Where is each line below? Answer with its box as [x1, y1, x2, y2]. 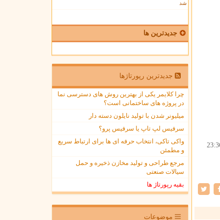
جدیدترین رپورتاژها [119, 72, 175, 80]
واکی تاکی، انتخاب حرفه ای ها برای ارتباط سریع [58, 137, 184, 145]
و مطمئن [160, 146, 184, 154]
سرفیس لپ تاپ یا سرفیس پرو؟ [99, 125, 184, 132]
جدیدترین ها [143, 29, 177, 37]
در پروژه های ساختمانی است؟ [104, 99, 184, 107]
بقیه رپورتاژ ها [147, 181, 184, 188]
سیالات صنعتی [146, 168, 184, 175]
